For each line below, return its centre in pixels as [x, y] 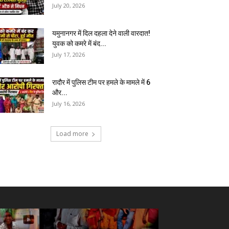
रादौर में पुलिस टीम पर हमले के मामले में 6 [101, 82]
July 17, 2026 [68, 54]
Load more [72, 134]
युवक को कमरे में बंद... [79, 43]
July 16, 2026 [68, 104]
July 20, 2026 [68, 5]
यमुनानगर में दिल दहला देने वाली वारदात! [101, 33]
